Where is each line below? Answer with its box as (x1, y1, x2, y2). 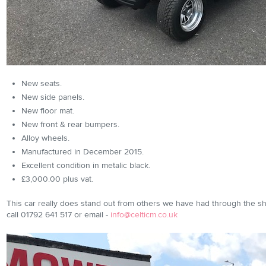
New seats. (21, 78, 62, 89)
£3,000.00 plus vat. (21, 174, 93, 185)
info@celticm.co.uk (110, 210, 178, 220)
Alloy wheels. (21, 133, 69, 144)
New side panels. (21, 92, 84, 103)
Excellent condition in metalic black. (21, 160, 150, 171)
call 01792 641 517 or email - (7, 210, 110, 220)
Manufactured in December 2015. (21, 147, 144, 157)
